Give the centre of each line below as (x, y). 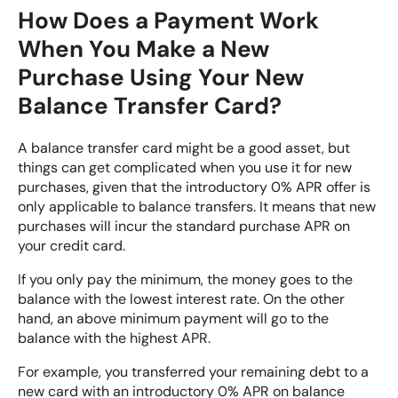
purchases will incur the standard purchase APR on (184, 227)
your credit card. (72, 246)
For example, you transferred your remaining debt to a (193, 372)
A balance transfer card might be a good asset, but (184, 148)
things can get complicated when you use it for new (185, 168)
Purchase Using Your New (161, 77)
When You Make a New (143, 48)
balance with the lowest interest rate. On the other (181, 299)
